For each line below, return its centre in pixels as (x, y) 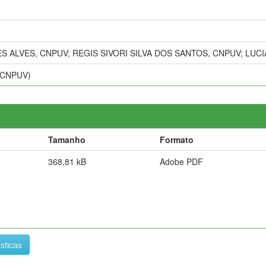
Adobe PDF (181, 161)
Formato (177, 139)
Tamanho (67, 139)
